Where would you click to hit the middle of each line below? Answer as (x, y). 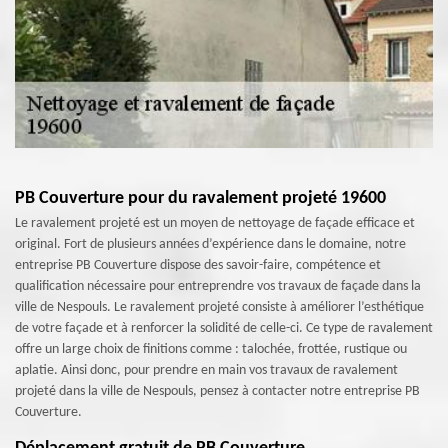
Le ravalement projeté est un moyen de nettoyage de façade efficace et (215, 223)
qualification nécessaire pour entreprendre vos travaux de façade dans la (218, 286)
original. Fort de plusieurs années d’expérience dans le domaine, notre (210, 244)
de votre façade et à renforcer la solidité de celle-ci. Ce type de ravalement (224, 328)
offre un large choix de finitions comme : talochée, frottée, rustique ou (211, 349)
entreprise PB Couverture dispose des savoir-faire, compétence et (198, 265)
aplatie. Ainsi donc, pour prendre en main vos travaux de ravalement (206, 370)
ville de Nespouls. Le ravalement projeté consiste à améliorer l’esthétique (219, 307)
